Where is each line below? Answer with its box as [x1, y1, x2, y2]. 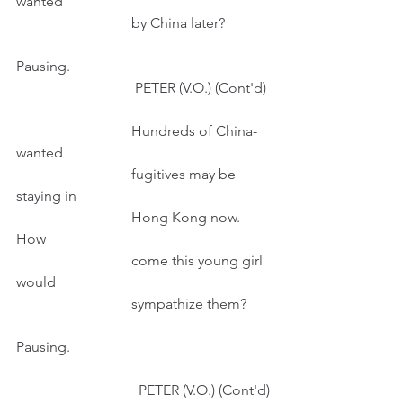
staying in [16, 187, 76, 204]
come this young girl [16, 252, 131, 269]
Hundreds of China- [16, 122, 131, 139]
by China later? [131, 14, 225, 31]
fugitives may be [16, 166, 131, 183]
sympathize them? [131, 295, 246, 312]
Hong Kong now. [16, 209, 131, 226]
